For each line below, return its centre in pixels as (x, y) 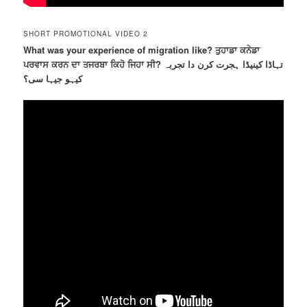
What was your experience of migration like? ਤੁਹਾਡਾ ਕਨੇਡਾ (142, 50)
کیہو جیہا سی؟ (53, 78)
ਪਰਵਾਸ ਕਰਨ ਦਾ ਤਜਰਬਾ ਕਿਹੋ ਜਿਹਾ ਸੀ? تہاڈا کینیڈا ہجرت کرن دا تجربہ (94, 64)
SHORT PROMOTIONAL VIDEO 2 (86, 34)
